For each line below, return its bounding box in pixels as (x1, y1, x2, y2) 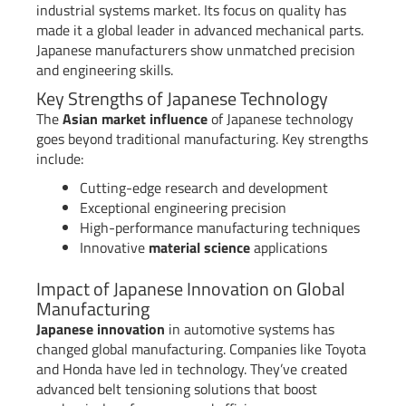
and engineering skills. (36, 59, 173, 82)
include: (36, 148, 83, 170)
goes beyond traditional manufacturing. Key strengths (36, 128, 368, 150)
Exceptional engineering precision (80, 197, 286, 219)
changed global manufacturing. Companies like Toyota (36, 338, 366, 361)
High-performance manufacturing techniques (80, 217, 360, 239)
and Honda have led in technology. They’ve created (36, 358, 347, 381)
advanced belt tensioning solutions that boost (36, 378, 317, 401)
